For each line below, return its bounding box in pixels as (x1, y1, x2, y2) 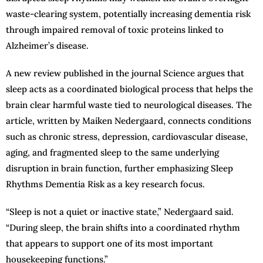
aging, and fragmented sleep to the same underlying (6, 147, 219, 159)
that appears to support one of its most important (6, 238, 213, 249)
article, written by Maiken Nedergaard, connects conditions (6, 115, 251, 127)
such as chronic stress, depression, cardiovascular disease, (6, 131, 248, 143)
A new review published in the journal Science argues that (6, 68, 244, 79)
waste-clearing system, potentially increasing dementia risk (6, 8, 251, 20)
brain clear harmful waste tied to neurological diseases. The (6, 99, 252, 111)
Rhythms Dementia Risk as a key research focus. (6, 178, 205, 190)
